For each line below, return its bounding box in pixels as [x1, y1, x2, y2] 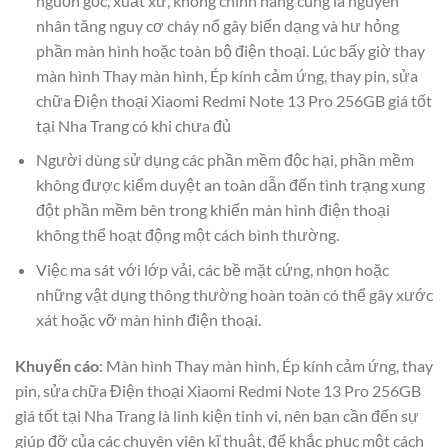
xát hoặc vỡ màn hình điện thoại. [35, 309, 261, 329]
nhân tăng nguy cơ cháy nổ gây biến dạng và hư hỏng [35, 15, 399, 35]
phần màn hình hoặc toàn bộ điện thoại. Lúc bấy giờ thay [35, 40, 425, 60]
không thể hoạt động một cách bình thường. [35, 225, 339, 245]
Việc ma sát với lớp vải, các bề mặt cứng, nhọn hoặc [35, 259, 389, 279]
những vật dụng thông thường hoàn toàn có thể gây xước [35, 284, 433, 304]
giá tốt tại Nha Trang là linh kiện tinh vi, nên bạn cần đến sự [15, 405, 419, 425]
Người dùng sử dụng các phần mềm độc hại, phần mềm [35, 150, 414, 170]
